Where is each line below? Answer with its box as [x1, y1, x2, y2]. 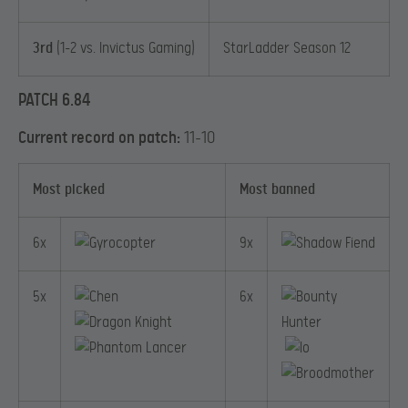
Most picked [33, 180, 105, 199]
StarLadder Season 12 [223, 40, 351, 58]
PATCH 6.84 [18, 90, 90, 112]
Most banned [240, 180, 315, 199]
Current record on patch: [18, 128, 180, 148]
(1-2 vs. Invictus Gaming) [56, 40, 195, 58]
